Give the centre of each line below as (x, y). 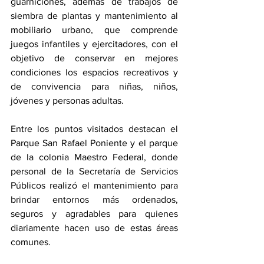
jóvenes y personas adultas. (67, 100)
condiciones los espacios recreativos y (94, 72)
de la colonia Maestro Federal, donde (94, 157)
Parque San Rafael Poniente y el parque (94, 143)
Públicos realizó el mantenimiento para (94, 185)
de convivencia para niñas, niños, (94, 86)
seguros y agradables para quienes (94, 213)
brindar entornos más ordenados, (94, 199)
